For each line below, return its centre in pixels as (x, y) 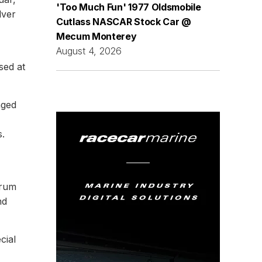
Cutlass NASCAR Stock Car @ (124, 22)
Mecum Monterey (96, 36)
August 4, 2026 (89, 51)
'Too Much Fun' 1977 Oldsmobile (129, 7)
